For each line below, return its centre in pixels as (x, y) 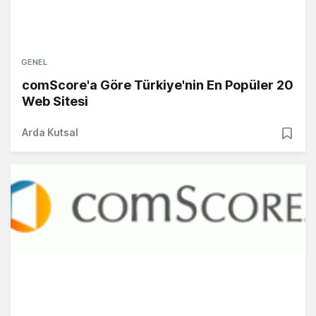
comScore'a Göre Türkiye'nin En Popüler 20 (158, 85)
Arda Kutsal (50, 133)
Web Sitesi (55, 102)
